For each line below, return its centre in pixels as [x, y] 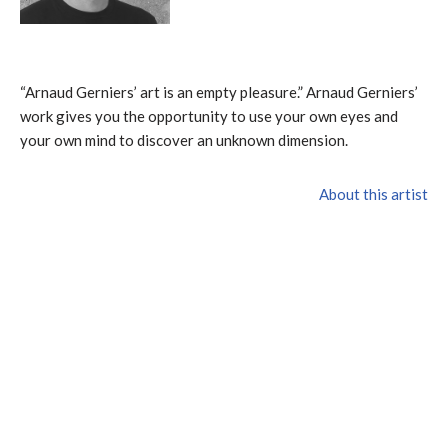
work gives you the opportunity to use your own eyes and [209, 115]
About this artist [373, 193]
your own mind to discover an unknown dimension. [184, 139]
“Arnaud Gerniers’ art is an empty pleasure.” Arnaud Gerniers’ [219, 91]
